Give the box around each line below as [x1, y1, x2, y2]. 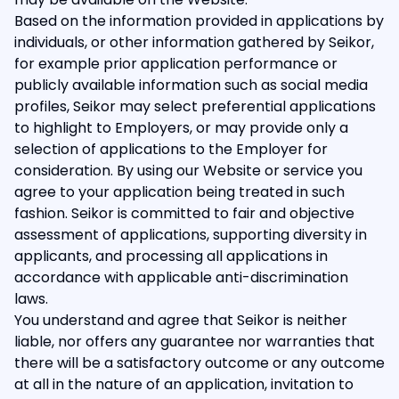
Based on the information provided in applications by [14, 11, 384, 31]
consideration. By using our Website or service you [14, 160, 362, 181]
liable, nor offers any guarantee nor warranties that [14, 331, 375, 352]
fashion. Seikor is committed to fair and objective [14, 203, 354, 224]
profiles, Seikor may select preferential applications [14, 96, 376, 117]
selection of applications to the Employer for [14, 139, 328, 159]
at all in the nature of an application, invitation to [14, 374, 354, 395]
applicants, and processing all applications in [14, 246, 328, 266]
